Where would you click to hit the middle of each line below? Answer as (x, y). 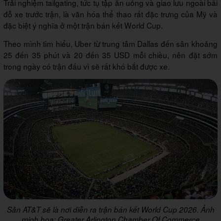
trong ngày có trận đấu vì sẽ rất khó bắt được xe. (87, 66)
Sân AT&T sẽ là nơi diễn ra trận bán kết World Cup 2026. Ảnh (110, 210)
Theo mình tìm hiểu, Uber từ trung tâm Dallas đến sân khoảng (110, 44)
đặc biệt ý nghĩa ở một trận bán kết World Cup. (83, 25)
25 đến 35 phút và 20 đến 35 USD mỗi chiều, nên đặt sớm (110, 55)
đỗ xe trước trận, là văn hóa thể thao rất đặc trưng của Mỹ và (110, 14)
